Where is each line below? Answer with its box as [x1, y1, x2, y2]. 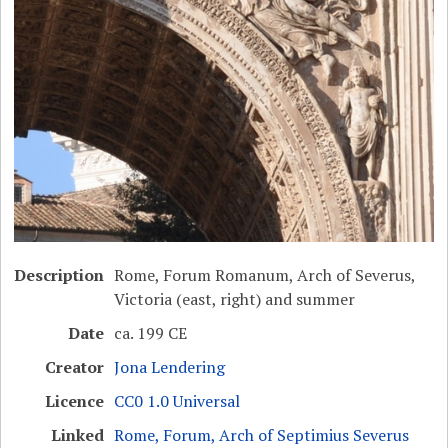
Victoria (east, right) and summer [114, 288, 356, 311]
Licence [45, 390, 105, 413]
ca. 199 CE [114, 322, 188, 345]
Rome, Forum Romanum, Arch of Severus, [114, 264, 416, 287]
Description [14, 264, 105, 287]
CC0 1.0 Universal [114, 390, 241, 413]
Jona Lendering [114, 356, 226, 379]
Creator [45, 356, 105, 379]
